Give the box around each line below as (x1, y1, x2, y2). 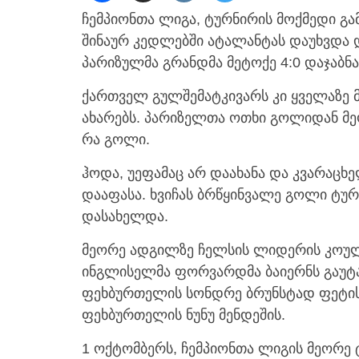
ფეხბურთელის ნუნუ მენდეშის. (82, 306, 285, 324)
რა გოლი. (82, 131, 150, 148)
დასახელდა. (82, 208, 168, 225)
